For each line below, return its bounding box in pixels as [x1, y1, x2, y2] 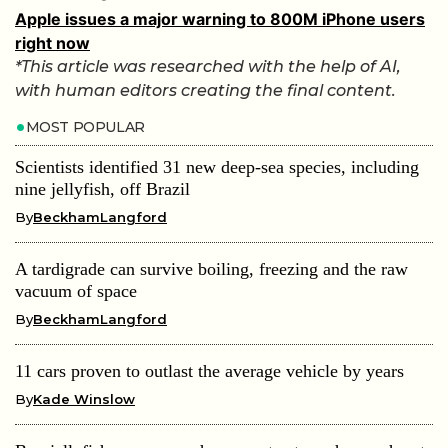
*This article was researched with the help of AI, [15, 57, 401, 77]
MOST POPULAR [25, 118, 145, 137]
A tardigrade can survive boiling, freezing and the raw [15, 259, 408, 280]
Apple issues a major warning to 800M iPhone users [15, 9, 425, 30]
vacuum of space [15, 281, 137, 302]
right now [15, 33, 90, 54]
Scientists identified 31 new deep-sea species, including [15, 157, 419, 178]
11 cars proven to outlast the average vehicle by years [15, 361, 404, 382]
